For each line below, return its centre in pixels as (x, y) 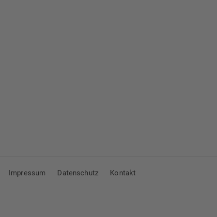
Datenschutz (78, 173)
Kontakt (123, 173)
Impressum (27, 173)
